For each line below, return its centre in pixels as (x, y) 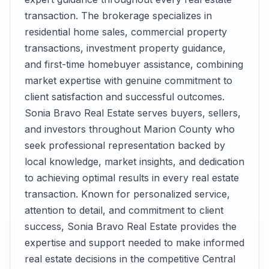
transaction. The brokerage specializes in (118, 16)
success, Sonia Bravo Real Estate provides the (131, 226)
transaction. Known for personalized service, (127, 194)
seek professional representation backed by (125, 145)
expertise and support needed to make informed (134, 243)
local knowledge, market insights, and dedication (134, 162)
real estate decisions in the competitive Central (130, 259)
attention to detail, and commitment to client (124, 210)
